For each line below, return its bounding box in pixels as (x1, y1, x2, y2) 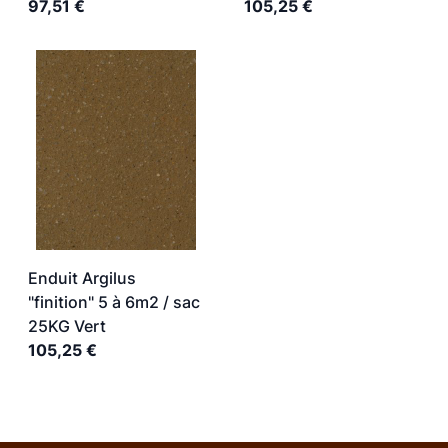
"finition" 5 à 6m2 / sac (28, 292, 200, 312)
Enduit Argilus (28, 268, 136, 288)
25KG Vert (28, 316, 106, 336)
